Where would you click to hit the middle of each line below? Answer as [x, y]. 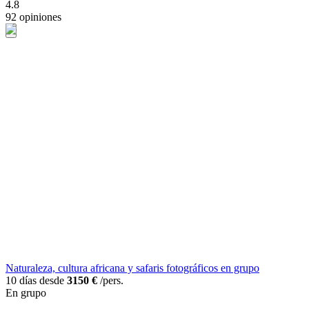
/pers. [110, 280]
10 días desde [36, 280]
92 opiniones [33, 17]
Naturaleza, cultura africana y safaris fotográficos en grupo [132, 268]
